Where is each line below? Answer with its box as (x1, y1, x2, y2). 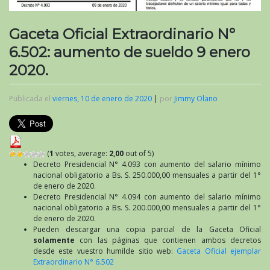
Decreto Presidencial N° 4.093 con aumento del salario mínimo (33, 159, 261, 169)
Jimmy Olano (174, 93, 218, 104)
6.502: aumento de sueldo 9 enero (9, 43, 250, 61)
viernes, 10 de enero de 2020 (52, 93, 152, 104)
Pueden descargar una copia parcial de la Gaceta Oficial (33, 224, 261, 234)
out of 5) (124, 148, 154, 159)
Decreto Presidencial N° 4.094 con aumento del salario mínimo (33, 191, 261, 202)
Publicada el (9, 93, 52, 104)
